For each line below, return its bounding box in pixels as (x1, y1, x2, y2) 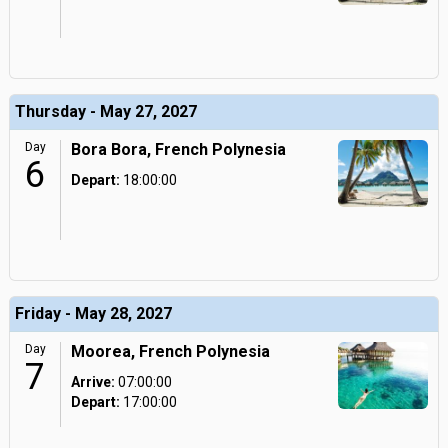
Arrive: (71, 374, 115, 390)
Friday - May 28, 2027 (15, 304, 172, 323)
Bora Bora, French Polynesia (71, 140, 286, 159)
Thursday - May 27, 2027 (15, 102, 197, 121)
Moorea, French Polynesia (71, 342, 270, 361)
